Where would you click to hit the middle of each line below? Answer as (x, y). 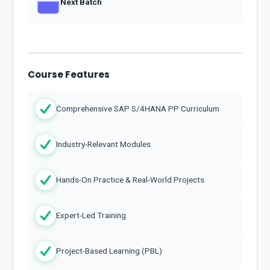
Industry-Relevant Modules (103, 144)
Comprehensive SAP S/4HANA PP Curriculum (138, 109)
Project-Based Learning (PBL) (109, 251)
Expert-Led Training (91, 215)
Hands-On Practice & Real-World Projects (130, 180)
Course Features (69, 74)
